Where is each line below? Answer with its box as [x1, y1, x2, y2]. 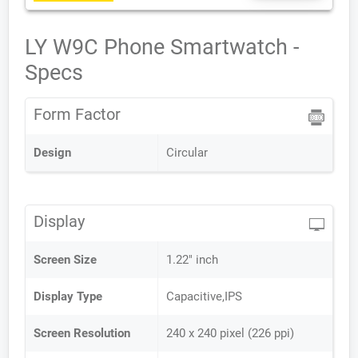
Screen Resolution [34, 326, 130, 340]
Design [34, 145, 71, 160]
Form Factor [34, 105, 121, 124]
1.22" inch [166, 253, 218, 267]
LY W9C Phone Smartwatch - [25, 34, 299, 60]
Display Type [34, 289, 102, 304]
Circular [166, 145, 208, 160]
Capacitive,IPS [166, 289, 242, 304]
